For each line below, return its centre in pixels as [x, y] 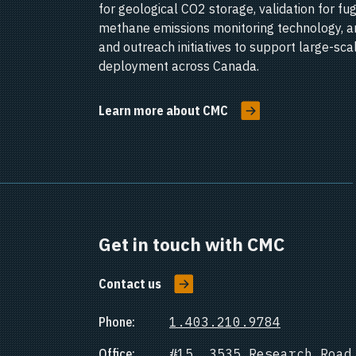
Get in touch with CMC [192, 244]
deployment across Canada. [179, 66]
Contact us [130, 284]
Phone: [117, 322]
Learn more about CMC [163, 110]
